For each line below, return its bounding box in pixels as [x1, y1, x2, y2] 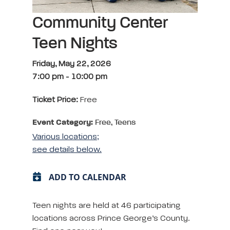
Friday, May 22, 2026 [32, 60, 111, 68]
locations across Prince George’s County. [32, 214, 190, 223]
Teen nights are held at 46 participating [32, 201, 181, 210]
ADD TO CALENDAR [49, 171, 126, 183]
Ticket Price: [32, 95, 80, 104]
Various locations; [32, 132, 99, 141]
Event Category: [32, 118, 93, 127]
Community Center [32, 14, 168, 31]
